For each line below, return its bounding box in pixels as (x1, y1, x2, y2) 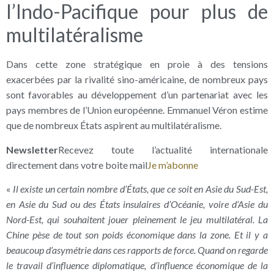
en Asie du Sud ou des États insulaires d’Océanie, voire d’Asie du (6, 198, 268, 210)
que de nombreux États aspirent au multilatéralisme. (6, 119, 221, 131)
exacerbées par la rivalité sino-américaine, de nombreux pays (6, 73, 268, 86)
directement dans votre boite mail (6, 158, 147, 171)
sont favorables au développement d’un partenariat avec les (6, 89, 268, 101)
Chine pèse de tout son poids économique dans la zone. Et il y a (6, 229, 268, 241)
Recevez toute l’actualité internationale (58, 143, 268, 155)
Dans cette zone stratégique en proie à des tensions (6, 58, 268, 70)
